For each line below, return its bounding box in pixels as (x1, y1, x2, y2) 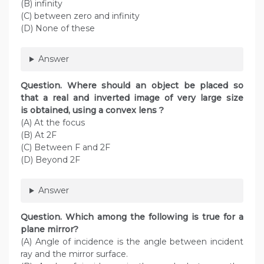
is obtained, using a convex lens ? (21, 105, 171, 116)
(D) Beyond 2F (21, 154, 80, 166)
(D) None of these (21, 23, 95, 34)
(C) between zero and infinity (21, 11, 140, 22)
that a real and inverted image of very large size (21, 93, 243, 104)
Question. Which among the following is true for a (21, 212, 243, 223)
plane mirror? (21, 224, 78, 235)
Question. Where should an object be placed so (21, 80, 243, 91)
